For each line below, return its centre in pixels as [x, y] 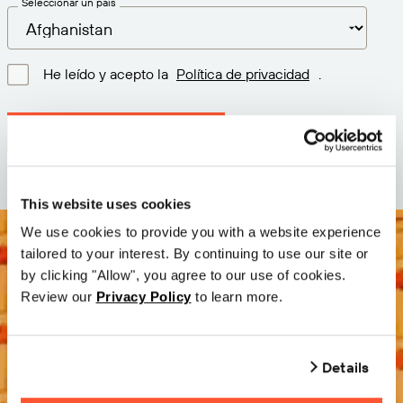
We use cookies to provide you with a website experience [201, 232]
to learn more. [239, 297]
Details [345, 367]
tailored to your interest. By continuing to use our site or [195, 254]
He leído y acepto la [107, 73]
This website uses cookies [106, 203]
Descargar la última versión [116, 132]
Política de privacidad [243, 73]
